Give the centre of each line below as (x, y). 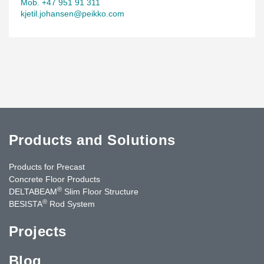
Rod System (71, 204)
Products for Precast (47, 166)
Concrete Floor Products (55, 179)
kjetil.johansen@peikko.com (72, 13)
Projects (38, 231)
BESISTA (26, 204)
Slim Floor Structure (100, 191)
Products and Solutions (92, 140)
